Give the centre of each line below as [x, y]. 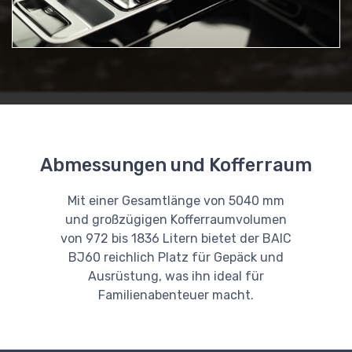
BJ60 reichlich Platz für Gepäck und [176, 258]
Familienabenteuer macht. [176, 295]
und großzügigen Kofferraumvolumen [176, 220]
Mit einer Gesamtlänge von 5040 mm [176, 201]
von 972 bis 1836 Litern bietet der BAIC [176, 239]
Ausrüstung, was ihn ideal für [176, 277]
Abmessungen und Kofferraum [176, 165]
